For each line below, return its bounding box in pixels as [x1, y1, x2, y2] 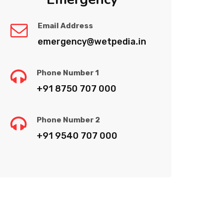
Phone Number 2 [37, 115, 100, 124]
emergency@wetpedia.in [38, 36, 146, 47]
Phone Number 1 [37, 68, 99, 77]
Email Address [38, 21, 93, 30]
